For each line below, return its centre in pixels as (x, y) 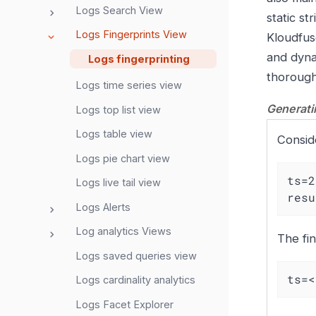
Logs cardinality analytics (135, 280)
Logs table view (114, 134)
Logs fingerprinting (139, 59)
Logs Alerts (103, 207)
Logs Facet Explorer (124, 304)
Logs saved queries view (136, 255)
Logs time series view (129, 85)
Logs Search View (119, 10)
